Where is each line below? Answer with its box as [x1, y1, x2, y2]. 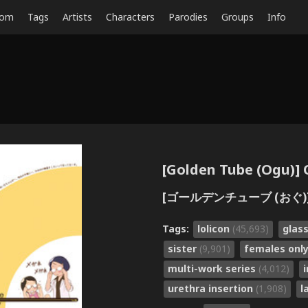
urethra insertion [168, 281, 256, 295]
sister [168, 241, 199, 255]
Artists [63, 10, 92, 23]
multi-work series [168, 261, 258, 275]
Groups [221, 10, 254, 23]
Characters [106, 10, 155, 23]
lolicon [197, 221, 232, 235]
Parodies [168, 10, 208, 23]
